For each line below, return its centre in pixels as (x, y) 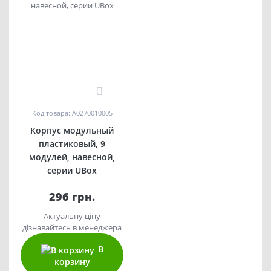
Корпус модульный (72, 131)
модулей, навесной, (72, 157)
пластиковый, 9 (72, 144)
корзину (72, 261)
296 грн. (72, 197)
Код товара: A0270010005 (72, 113)
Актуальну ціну (72, 216)
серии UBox (72, 171)
